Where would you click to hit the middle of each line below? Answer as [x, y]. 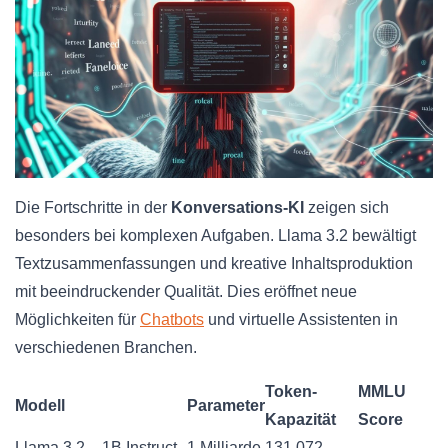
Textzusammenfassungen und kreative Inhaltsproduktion [214, 264]
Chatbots [172, 320]
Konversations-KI [237, 208]
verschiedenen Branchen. [106, 348]
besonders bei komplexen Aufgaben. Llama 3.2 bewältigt [215, 236]
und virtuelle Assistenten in [301, 320]
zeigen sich [346, 208]
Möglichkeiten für [77, 320]
